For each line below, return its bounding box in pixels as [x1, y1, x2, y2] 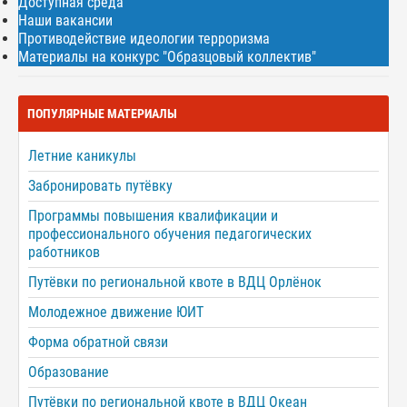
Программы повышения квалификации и [28, 206, 278, 224]
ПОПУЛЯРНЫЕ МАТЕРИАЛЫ [27, 105, 177, 121]
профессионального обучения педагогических [28, 224, 312, 243]
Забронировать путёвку [28, 176, 173, 194]
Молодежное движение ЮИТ [28, 303, 203, 321]
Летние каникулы [28, 146, 136, 164]
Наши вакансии [18, 11, 113, 29]
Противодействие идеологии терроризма [18, 29, 270, 47]
